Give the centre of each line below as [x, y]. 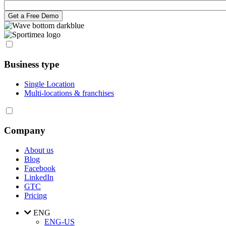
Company [25, 131]
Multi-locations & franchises [69, 93]
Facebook [40, 168]
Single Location [49, 84]
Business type [32, 64]
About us [39, 150]
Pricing [36, 196]
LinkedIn [39, 178]
